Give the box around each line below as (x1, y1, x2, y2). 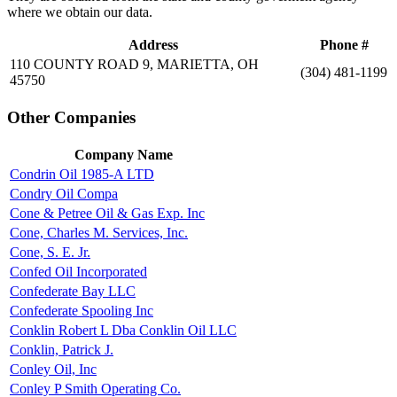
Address (128, 37, 178, 53)
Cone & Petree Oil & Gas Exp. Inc (10, 205, 205, 221)
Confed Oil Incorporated (10, 263, 147, 279)
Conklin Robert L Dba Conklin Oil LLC (10, 322, 237, 338)
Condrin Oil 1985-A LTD (10, 166, 154, 182)
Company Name (74, 146, 173, 162)
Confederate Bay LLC (10, 283, 136, 299)
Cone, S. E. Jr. (10, 244, 90, 260)
